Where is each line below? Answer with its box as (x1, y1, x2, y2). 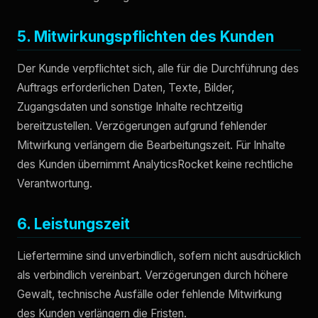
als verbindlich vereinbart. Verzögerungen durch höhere (17, 268, 288, 283)
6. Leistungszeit (17, 214, 130, 233)
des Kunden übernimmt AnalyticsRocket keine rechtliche (17, 157, 293, 171)
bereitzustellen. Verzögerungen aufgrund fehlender (17, 119, 267, 133)
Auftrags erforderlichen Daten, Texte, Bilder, (17, 80, 234, 94)
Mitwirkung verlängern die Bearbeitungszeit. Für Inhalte (17, 138, 285, 152)
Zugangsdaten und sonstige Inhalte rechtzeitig (17, 99, 243, 114)
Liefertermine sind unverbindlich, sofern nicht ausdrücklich (17, 249, 301, 263)
